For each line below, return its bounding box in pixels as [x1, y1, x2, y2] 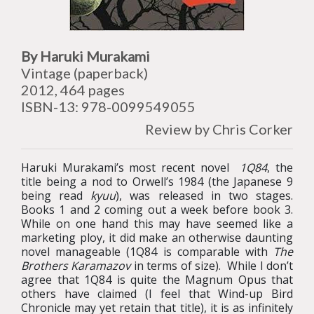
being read [21, 188, 91, 203]
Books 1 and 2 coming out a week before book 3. [21, 202, 293, 217]
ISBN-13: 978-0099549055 [21, 98, 196, 115]
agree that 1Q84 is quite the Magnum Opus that [21, 272, 293, 287]
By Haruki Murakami [21, 48, 153, 64]
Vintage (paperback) [21, 64, 148, 81]
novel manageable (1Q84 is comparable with [21, 244, 273, 259]
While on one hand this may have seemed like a [21, 216, 293, 231]
